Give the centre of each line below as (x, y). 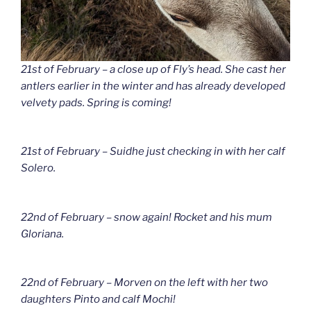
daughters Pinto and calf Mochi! (98, 300)
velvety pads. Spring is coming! (96, 102)
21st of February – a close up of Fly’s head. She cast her (153, 69)
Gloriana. (42, 234)
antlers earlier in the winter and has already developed (153, 86)
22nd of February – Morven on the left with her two (144, 283)
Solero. (38, 168)
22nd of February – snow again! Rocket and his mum (146, 217)
